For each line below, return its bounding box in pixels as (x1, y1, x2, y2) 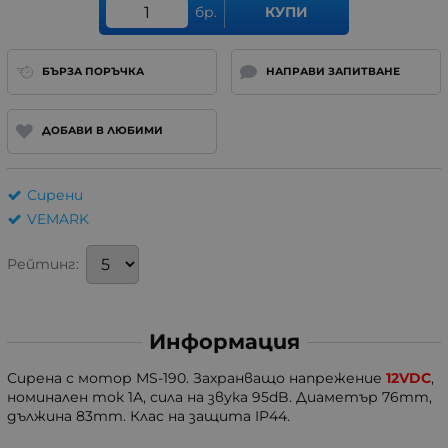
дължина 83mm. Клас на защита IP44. (7, 407, 290, 426)
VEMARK (27, 210, 89, 229)
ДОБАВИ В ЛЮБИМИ (41, 124, 163, 138)
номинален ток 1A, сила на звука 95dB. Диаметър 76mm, (7, 388, 432, 407)
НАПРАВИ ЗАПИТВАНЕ (265, 64, 400, 78)
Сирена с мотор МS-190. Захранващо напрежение (7, 369, 386, 388)
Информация (148, 329, 300, 355)
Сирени (27, 186, 83, 205)
